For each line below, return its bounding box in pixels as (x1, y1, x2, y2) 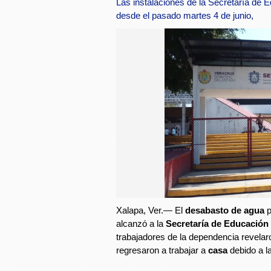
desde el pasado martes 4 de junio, (116, 11, 253, 21)
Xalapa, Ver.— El (116, 205, 185, 216)
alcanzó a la (116, 218, 166, 229)
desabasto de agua (185, 205, 267, 216)
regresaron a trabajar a (116, 245, 208, 256)
